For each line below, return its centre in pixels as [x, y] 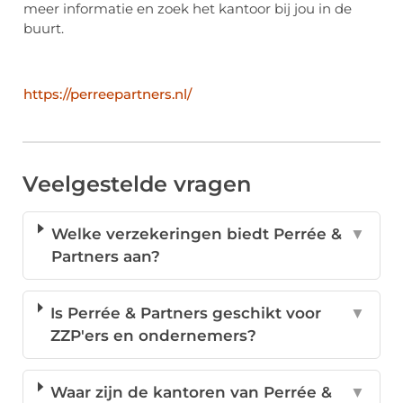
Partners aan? [105, 257]
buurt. [45, 28]
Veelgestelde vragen [137, 184]
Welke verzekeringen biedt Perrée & [196, 234]
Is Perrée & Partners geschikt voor [185, 313]
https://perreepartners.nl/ [107, 94]
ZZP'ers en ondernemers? [153, 336]
